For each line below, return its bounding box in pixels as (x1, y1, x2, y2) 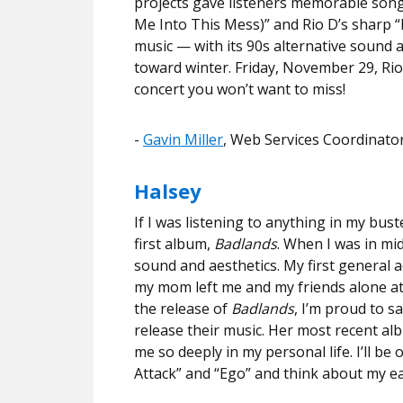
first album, (134, 233, 214, 254)
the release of (134, 298, 231, 318)
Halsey (134, 176, 201, 204)
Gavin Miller (143, 129, 223, 149)
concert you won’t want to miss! (134, 78, 345, 99)
